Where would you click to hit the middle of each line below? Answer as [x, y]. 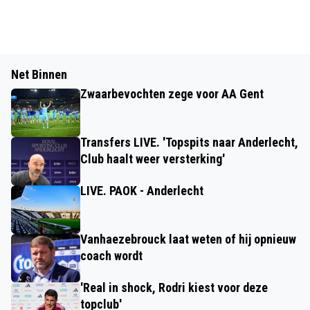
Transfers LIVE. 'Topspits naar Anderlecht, [189, 142]
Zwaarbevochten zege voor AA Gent [172, 93]
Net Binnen [39, 74]
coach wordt [111, 255]
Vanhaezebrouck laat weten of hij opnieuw [188, 239]
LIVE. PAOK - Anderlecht [142, 190]
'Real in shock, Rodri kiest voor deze [174, 287]
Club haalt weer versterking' [153, 158]
